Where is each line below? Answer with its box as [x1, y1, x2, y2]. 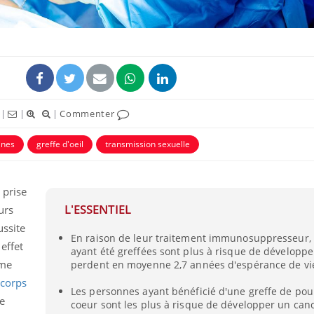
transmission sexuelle [105, 138, 190, 151]
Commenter [60, 107, 118, 121]
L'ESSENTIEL [64, 201, 131, 217]
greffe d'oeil [36, 138, 83, 151]
